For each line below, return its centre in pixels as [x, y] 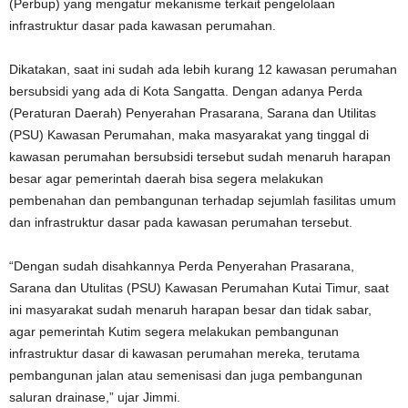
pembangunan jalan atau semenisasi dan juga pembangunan [186, 375]
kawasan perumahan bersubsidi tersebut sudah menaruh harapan [200, 156]
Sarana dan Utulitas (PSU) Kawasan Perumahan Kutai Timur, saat [199, 287]
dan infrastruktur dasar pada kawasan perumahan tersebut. [181, 222]
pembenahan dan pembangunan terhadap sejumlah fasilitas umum [203, 200]
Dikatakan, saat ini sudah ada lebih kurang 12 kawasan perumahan [203, 69]
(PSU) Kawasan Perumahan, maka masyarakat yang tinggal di [189, 134]
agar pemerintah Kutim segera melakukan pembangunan [174, 331]
